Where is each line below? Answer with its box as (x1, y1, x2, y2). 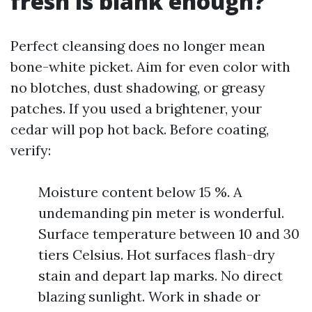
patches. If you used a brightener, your (10, 100, 262, 117)
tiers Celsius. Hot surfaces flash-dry (38, 246, 275, 263)
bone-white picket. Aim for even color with (10, 58, 290, 75)
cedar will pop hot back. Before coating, (10, 120, 269, 138)
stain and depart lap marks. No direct (38, 267, 283, 284)
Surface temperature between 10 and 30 (38, 225, 299, 242)
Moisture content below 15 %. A (38, 183, 242, 201)
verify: (10, 141, 51, 159)
